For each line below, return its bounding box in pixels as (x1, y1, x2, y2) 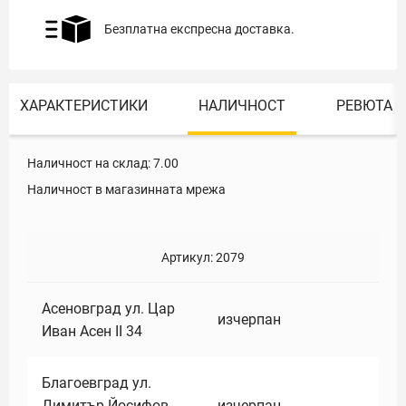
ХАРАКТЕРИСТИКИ (20, 97, 148, 114)
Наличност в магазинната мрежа (27, 182, 226, 197)
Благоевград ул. (42, 374, 151, 391)
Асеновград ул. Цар (42, 300, 175, 317)
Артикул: (161, 250, 216, 265)
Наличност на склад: (27, 156, 150, 170)
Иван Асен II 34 (42, 323, 142, 340)
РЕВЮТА (336, 97, 392, 114)
